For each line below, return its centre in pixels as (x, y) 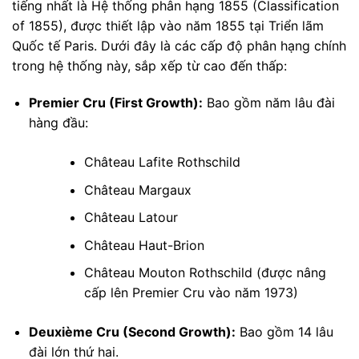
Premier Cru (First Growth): (115, 103)
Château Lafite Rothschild (162, 162)
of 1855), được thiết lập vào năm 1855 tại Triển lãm (168, 26)
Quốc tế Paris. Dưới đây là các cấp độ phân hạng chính (179, 46)
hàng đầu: (58, 123)
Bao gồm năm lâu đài (268, 103)
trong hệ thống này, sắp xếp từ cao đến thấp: (149, 66)
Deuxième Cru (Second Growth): (132, 332)
